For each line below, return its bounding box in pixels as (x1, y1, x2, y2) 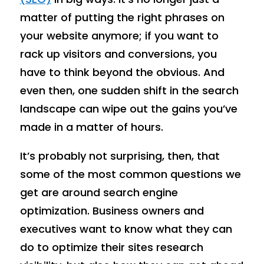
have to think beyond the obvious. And (19, 64, 225, 80)
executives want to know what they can (19, 221, 232, 236)
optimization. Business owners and (19, 203, 204, 218)
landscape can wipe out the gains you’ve (19, 101, 237, 116)
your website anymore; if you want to (19, 28, 219, 43)
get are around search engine (19, 184, 178, 200)
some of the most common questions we (19, 166, 241, 181)
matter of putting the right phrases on (19, 9, 225, 25)
